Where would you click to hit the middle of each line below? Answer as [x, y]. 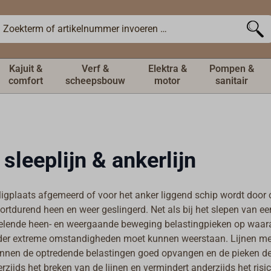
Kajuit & [25, 69]
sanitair [232, 81]
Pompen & [232, 69]
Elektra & [167, 69]
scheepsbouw [95, 81]
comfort [25, 81]
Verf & [95, 69]
